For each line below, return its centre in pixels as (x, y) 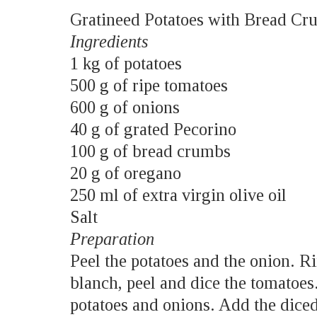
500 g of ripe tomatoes (149, 85)
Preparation (114, 238)
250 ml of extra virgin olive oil (178, 195)
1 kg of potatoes (126, 63)
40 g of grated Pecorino (153, 129)
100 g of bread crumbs (150, 151)
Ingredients (111, 41)
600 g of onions (125, 107)
